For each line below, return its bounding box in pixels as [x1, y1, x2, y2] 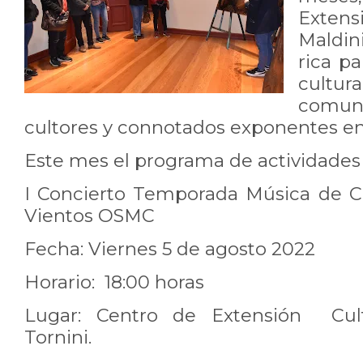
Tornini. [24, 326, 92, 348]
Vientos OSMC [24, 204, 155, 227]
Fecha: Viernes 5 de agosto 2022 [24, 237, 315, 260]
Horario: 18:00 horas [24, 271, 204, 293]
